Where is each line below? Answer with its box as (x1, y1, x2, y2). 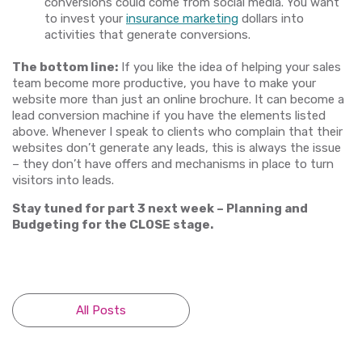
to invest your (44, 11, 126, 26)
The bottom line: (12, 59, 118, 74)
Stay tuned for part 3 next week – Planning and (12, 200, 308, 216)
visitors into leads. (12, 172, 117, 187)
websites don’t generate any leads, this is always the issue (12, 140, 341, 155)
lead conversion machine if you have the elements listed (12, 107, 326, 123)
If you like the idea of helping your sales (118, 59, 341, 74)
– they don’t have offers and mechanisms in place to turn (12, 156, 334, 171)
